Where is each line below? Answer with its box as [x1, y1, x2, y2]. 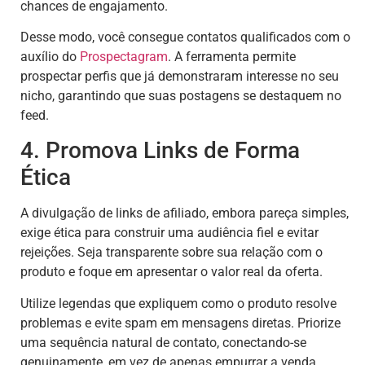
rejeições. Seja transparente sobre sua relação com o [20, 244, 323, 261]
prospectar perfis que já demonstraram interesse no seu [20, 68, 339, 85]
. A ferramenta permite [168, 49, 296, 65]
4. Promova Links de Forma [20, 137, 300, 165]
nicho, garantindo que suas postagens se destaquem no [20, 88, 341, 104]
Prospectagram [80, 49, 168, 65]
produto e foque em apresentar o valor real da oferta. [20, 264, 323, 280]
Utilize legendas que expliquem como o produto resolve [20, 295, 336, 311]
